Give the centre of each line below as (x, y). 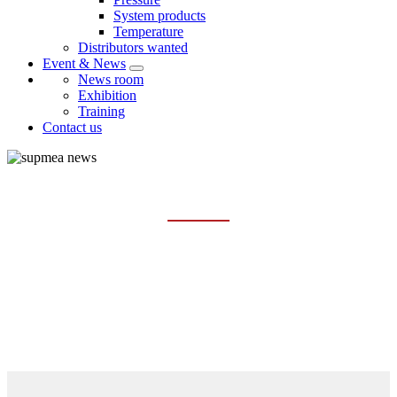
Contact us (72, 128)
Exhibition (107, 96)
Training (101, 112)
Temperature (148, 32)
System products (160, 16)
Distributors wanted (133, 48)
